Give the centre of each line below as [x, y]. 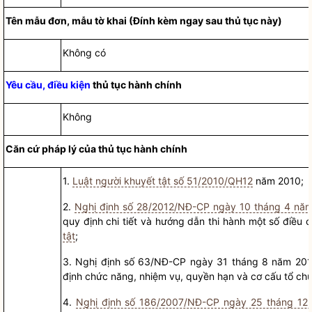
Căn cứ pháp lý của [52, 149]
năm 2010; [278, 181]
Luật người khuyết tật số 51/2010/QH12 [162, 181]
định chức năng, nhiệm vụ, [124, 276]
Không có [84, 53]
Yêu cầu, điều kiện [48, 85]
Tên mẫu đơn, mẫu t [52, 21]
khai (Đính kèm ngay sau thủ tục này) [194, 21]
